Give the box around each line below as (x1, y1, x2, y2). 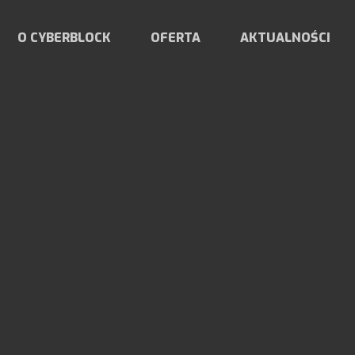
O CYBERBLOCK (17, 29, 111, 46)
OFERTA (151, 29, 200, 46)
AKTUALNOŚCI (240, 29, 330, 46)
